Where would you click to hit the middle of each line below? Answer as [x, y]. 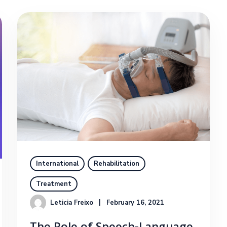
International [57, 163]
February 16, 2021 [136, 202]
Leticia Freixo [72, 202]
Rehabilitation [117, 163]
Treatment [54, 184]
